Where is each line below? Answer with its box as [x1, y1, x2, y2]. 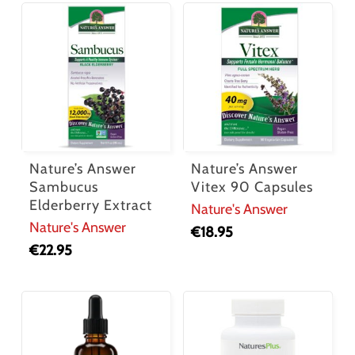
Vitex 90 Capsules [191, 177, 314, 196]
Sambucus [29, 177, 98, 196]
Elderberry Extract [29, 196, 152, 214]
